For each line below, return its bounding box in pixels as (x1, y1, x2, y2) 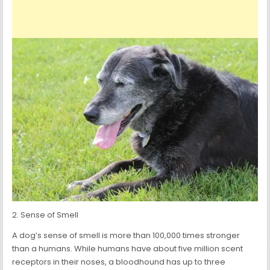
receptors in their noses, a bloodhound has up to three (12, 256, 226, 268)
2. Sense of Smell (12, 209, 79, 221)
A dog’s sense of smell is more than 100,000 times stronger (12, 230, 240, 242)
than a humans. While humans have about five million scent (12, 243, 243, 255)
